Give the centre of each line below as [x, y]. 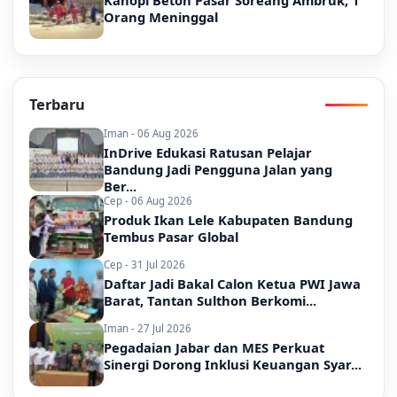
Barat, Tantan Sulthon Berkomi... [210, 301]
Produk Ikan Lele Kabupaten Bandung [228, 220]
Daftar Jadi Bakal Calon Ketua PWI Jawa [232, 284]
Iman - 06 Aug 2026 [151, 134]
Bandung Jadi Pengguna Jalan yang [218, 170]
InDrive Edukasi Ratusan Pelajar [208, 153]
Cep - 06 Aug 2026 [148, 201]
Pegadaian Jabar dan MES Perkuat [214, 348]
